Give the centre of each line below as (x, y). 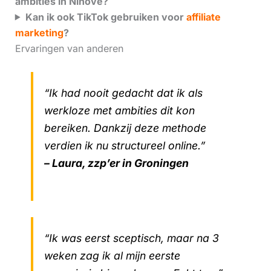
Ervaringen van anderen (69, 48)
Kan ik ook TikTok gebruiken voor (106, 17)
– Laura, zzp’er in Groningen (116, 163)
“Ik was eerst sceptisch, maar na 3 (131, 238)
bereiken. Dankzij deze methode (125, 128)
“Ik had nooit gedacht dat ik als (123, 93)
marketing (39, 32)
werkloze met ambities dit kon (119, 111)
